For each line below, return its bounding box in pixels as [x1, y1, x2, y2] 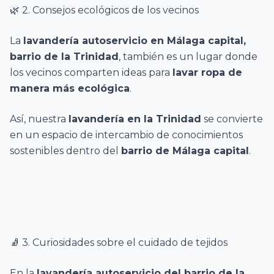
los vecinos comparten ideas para [10, 67, 172, 78]
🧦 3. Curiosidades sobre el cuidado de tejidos [10, 237, 228, 248]
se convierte [201, 113, 263, 125]
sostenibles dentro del [10, 145, 121, 157]
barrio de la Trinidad [10, 51, 119, 62]
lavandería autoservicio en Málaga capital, [23, 35, 246, 46]
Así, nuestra [10, 113, 68, 125]
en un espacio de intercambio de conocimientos [10, 129, 243, 141]
